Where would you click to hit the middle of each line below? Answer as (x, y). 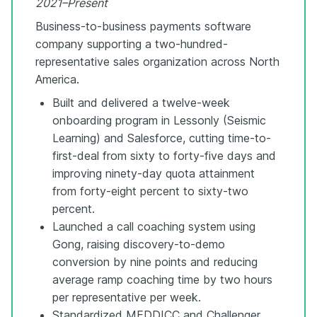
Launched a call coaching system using (154, 226)
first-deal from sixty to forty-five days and (164, 155)
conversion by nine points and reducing (155, 261)
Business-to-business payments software (143, 26)
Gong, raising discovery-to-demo (139, 244)
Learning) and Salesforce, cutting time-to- (162, 138)
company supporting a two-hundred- (132, 44)
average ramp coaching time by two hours (162, 279)
